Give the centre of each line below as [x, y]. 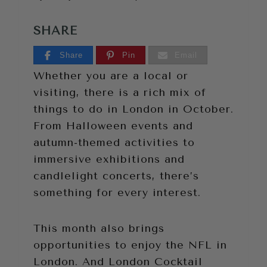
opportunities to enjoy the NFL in [130, 245]
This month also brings [99, 228]
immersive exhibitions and [109, 159]
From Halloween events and [113, 125]
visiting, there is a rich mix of [120, 92]
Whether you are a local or [111, 75]
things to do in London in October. [133, 109]
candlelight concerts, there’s [116, 176]
